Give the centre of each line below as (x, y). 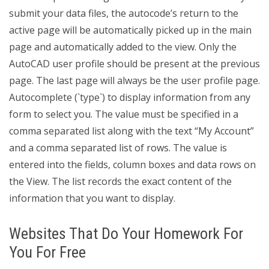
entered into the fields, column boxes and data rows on (132, 165)
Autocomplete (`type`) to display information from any (130, 97)
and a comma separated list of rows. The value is (118, 148)
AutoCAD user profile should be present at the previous (134, 64)
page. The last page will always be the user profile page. (134, 80)
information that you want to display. (92, 198)
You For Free (47, 252)
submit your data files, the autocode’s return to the (124, 13)
